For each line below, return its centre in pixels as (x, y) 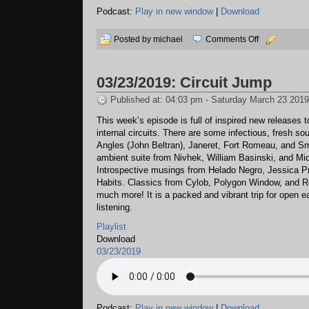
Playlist (111, 227)
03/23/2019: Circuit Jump (184, 82)
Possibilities (280, 66)
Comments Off (232, 39)
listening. (114, 207)
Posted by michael (149, 39)
